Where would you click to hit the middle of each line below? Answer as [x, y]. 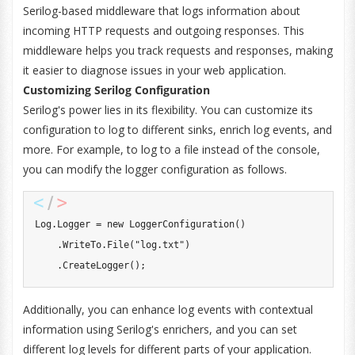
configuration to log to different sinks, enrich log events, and [177, 130]
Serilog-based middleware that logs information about [161, 11]
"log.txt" [159, 245]
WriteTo [82, 245]
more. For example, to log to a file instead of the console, [171, 149]
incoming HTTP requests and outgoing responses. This [163, 31]
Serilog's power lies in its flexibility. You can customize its [168, 110]
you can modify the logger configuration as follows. [155, 169]
